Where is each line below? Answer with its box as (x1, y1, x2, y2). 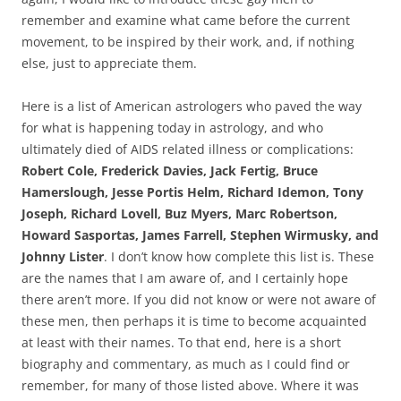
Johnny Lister (21, 247, 104, 265)
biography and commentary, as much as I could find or (21, 354, 350, 372)
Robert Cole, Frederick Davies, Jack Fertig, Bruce (21, 161, 318, 179)
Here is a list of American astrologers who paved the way (21, 97, 362, 115)
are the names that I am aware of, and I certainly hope (21, 269, 348, 286)
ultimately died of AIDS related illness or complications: (21, 140, 357, 158)
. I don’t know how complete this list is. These (104, 247, 374, 265)
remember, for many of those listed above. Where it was (21, 376, 359, 394)
